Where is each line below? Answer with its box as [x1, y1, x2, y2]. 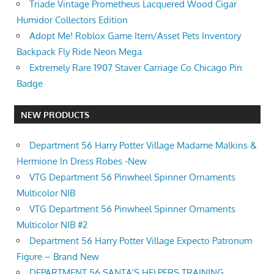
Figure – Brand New [17, 250, 99, 262]
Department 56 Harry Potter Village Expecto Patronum [29, 234, 252, 246]
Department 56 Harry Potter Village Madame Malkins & [29, 139, 257, 151]
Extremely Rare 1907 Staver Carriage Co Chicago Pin [29, 61, 242, 73]
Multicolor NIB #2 [17, 218, 87, 231]
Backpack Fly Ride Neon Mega [17, 45, 142, 57]
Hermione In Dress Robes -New [17, 155, 147, 167]
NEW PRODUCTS [20, 109, 89, 120]
